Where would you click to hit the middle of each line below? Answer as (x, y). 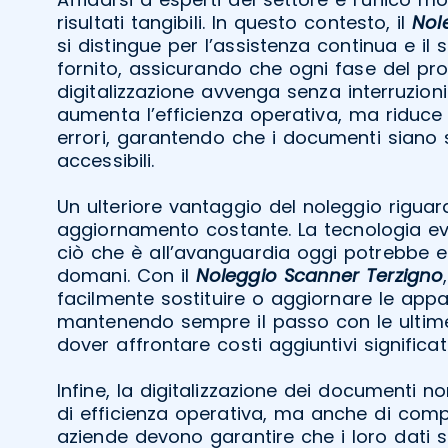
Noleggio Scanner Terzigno (319, 275)
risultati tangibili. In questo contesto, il (235, 22)
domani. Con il (126, 275)
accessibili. (106, 160)
